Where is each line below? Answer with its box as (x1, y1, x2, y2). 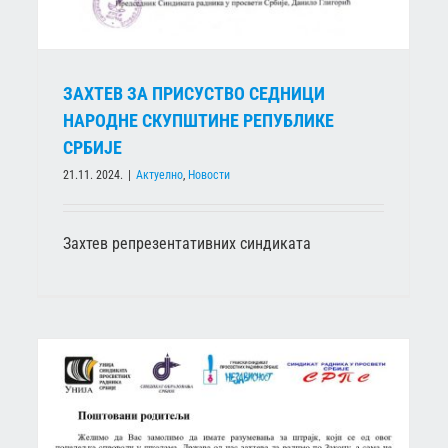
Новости (188, 167, 230, 182)
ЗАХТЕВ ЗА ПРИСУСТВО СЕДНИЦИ (63, 82, 325, 104)
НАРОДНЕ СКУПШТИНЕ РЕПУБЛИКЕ (63, 109, 334, 131)
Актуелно (136, 167, 183, 182)
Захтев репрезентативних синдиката (63, 233, 319, 253)
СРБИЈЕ (63, 136, 122, 158)
